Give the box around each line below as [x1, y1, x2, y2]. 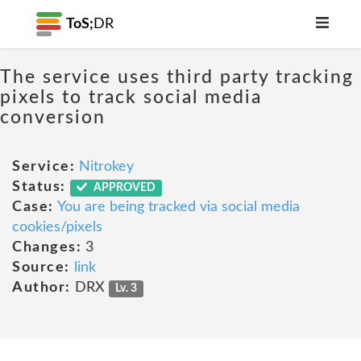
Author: [12, 280, 71, 295]
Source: [12, 260, 70, 275]
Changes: [12, 240, 81, 255]
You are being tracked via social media [56, 200, 300, 214]
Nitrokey [79, 160, 134, 174]
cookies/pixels [12, 220, 102, 234]
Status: [12, 180, 66, 194]
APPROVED [91, 182, 156, 193]
